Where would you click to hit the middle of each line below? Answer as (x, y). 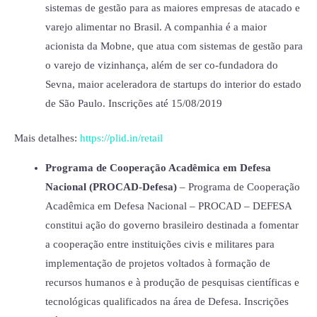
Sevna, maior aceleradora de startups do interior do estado (173, 85)
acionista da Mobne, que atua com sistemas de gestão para (174, 46)
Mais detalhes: (47, 138)
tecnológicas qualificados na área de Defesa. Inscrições (167, 301)
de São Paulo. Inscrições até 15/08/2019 (133, 104)
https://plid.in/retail (121, 138)
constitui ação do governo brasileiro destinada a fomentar (172, 225)
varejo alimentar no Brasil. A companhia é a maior (156, 27)
